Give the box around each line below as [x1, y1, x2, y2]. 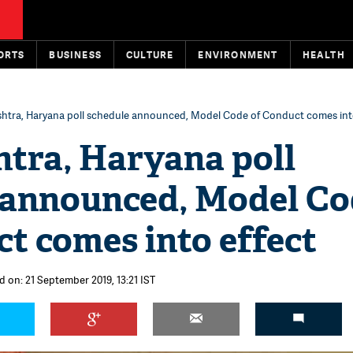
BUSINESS [49, 48, 102, 61]
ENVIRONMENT [198, 48, 278, 61]
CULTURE [126, 48, 174, 61]
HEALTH [302, 48, 345, 61]
